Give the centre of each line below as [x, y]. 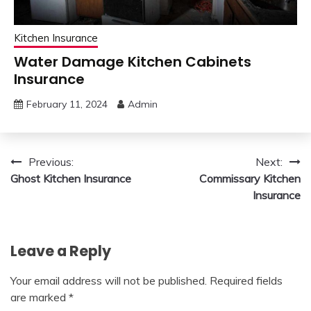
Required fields [246, 280]
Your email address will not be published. [109, 280]
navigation [58, 190]
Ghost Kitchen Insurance [71, 178]
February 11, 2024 [67, 104]
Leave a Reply [61, 251]
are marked [40, 297]
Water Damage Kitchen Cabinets [133, 61]
